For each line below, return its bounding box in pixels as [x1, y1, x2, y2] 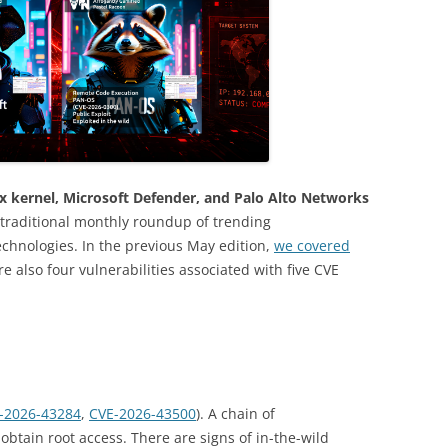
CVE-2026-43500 [89, 404, 196, 424]
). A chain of [196, 404, 275, 424]
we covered [274, 236, 350, 256]
